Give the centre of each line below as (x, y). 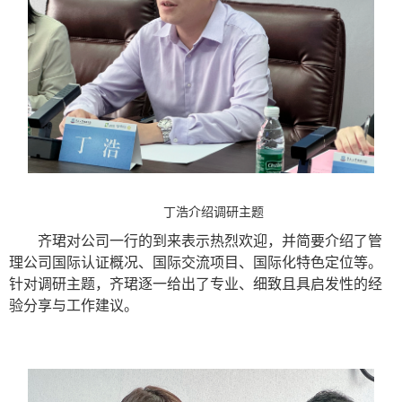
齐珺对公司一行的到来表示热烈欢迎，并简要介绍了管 (210, 240)
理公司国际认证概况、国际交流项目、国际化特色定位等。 (196, 262)
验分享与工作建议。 (74, 305)
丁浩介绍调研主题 (214, 212)
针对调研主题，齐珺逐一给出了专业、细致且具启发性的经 (196, 284)
